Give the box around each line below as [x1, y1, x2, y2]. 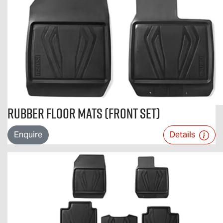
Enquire [14, 129, 42, 140]
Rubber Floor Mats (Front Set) [7, 104, 160, 123]
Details [170, 129, 197, 140]
